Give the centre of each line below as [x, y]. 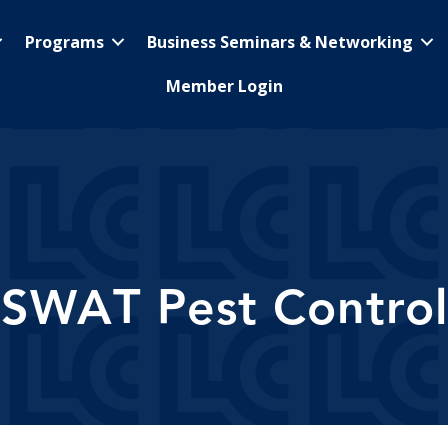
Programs [64, 42]
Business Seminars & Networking [280, 42]
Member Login [224, 86]
